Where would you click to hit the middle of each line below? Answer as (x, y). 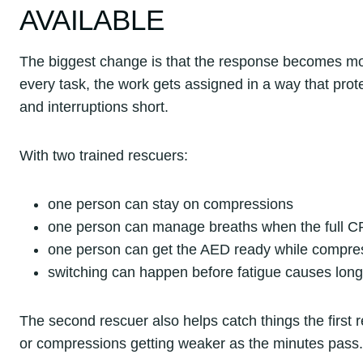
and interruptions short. (94, 107)
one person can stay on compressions (171, 204)
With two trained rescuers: (104, 155)
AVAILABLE (92, 20)
